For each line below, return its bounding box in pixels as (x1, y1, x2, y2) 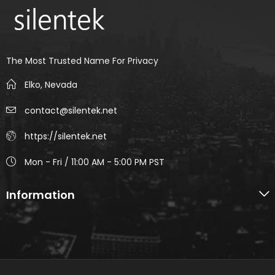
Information (6, 187, 75, 203)
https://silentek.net (25, 130, 107, 142)
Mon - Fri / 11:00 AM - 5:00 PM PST (25, 155, 165, 168)
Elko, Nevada (25, 78, 77, 91)
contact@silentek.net (25, 104, 117, 117)
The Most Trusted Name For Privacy (6, 55, 158, 68)
